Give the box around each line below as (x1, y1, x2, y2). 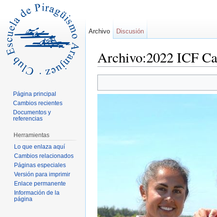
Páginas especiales (14, 161, 66, 169)
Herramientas (13, 131, 49, 139)
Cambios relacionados (14, 152, 74, 159)
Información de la (14, 189, 60, 196)
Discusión (116, 28, 144, 35)
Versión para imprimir (14, 170, 70, 178)
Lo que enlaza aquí (14, 143, 65, 150)
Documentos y (13, 108, 51, 116)
